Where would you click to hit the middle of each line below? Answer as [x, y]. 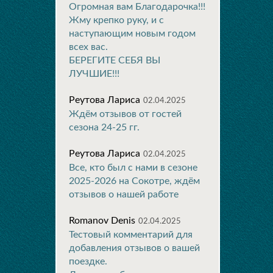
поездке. [88, 261]
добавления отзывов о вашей [134, 248]
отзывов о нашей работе [124, 194]
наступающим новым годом [132, 34]
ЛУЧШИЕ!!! [94, 74]
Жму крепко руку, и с [116, 20]
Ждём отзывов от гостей [125, 114]
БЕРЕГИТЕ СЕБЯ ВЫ [115, 60]
